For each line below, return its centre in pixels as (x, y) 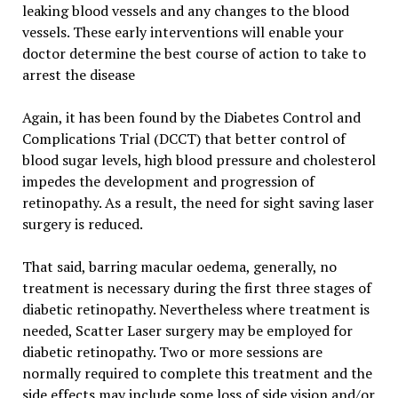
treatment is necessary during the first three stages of (196, 287)
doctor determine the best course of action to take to (194, 53)
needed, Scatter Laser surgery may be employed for (187, 330)
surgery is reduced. (82, 223)
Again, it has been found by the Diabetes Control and (191, 117)
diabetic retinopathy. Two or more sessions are (172, 351)
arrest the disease (78, 74)
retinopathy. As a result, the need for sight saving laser (198, 202)
